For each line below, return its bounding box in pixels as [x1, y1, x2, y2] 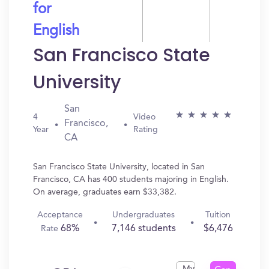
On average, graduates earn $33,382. [33, 188, 177, 196]
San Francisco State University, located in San [33, 163, 205, 171]
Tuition [205, 211, 231, 219]
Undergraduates [112, 211, 175, 219]
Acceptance [37, 211, 83, 219]
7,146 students [111, 224, 176, 234]
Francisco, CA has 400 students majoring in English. [33, 175, 229, 184]
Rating [133, 125, 158, 134]
